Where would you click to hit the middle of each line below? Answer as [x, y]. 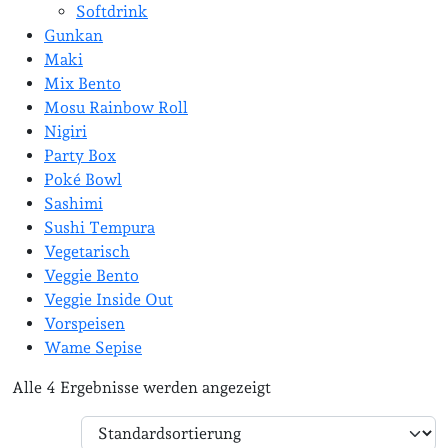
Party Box [80, 155]
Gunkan [73, 35]
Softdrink [112, 11]
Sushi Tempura [99, 227]
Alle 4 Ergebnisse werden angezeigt [141, 387]
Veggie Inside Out [108, 299]
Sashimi [73, 203]
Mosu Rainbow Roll [116, 107]
